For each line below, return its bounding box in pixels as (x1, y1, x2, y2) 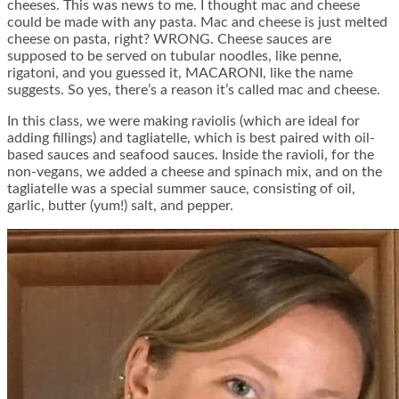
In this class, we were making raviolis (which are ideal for (7, 114, 360, 129)
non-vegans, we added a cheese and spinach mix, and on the (7, 165, 382, 180)
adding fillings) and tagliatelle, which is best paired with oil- (7, 131, 375, 146)
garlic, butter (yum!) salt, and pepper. (7, 199, 233, 214)
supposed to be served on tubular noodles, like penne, (7, 49, 342, 64)
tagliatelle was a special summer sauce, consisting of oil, (7, 182, 355, 197)
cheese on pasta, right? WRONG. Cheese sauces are (7, 32, 331, 47)
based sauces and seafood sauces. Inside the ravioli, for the (7, 148, 374, 163)
